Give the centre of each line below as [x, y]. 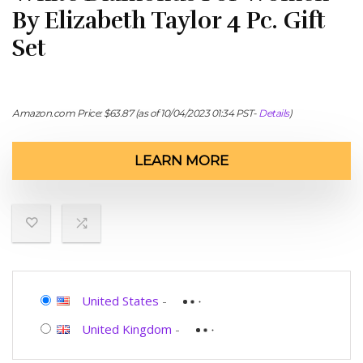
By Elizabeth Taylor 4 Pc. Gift [169, 21]
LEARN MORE [181, 160]
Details [274, 113]
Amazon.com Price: [58, 113]
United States [120, 301]
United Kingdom [127, 329]
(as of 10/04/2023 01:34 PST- [196, 113]
